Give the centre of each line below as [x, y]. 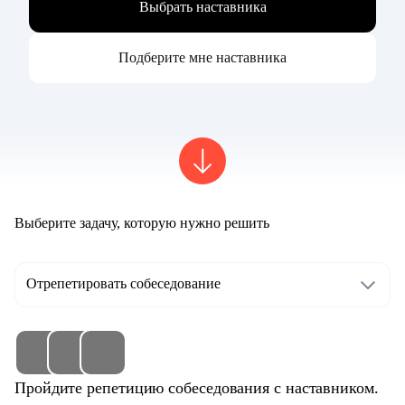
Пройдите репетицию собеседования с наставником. [197, 388]
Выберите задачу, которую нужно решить [142, 223]
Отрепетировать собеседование [123, 284]
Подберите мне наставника [202, 58]
